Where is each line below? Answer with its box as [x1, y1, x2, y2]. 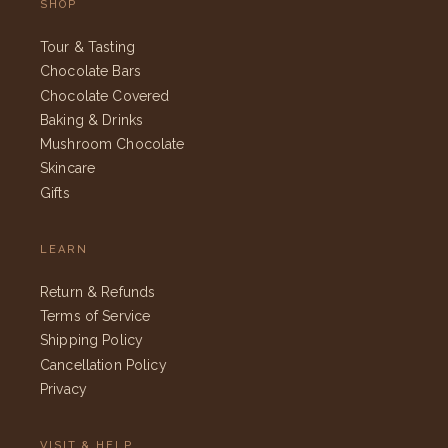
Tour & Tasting [40, 38, 135, 55]
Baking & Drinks [40, 111, 144, 128]
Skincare [40, 160, 96, 177]
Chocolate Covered [40, 87, 170, 104]
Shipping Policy [40, 332, 144, 349]
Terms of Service [40, 308, 151, 325]
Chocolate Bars [40, 63, 141, 80]
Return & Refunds [40, 283, 156, 300]
